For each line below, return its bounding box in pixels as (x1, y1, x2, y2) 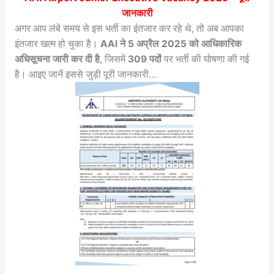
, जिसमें (99, 53, 128, 65)
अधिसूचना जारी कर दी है (14, 53, 100, 65)
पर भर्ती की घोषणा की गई (161, 53, 249, 65)
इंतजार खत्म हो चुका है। (14, 37, 100, 50)
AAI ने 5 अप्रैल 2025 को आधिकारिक (100, 37, 242, 50)
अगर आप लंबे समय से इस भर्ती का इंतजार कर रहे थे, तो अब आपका (14, 22, 244, 34)
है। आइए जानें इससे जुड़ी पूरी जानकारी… (14, 68, 157, 80)
